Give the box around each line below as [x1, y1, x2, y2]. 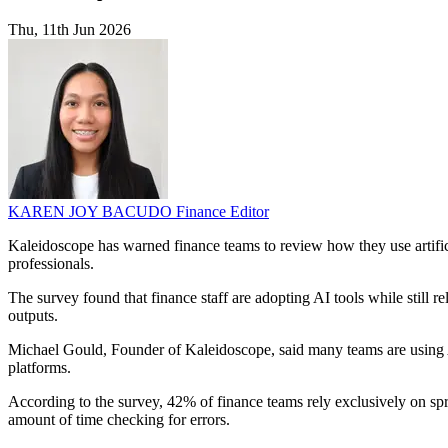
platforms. [8, 359, 71, 377]
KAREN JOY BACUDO [8, 203, 176, 221]
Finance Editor [176, 203, 269, 221]
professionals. [8, 255, 94, 273]
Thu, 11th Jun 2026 [8, 21, 131, 39]
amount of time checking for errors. [8, 411, 230, 429]
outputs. [8, 307, 58, 325]
